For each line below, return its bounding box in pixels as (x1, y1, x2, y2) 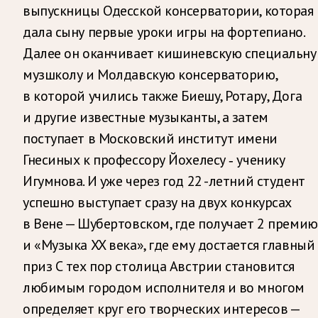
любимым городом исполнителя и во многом (23, 278, 305, 297)
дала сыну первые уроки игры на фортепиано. (23, 22, 305, 41)
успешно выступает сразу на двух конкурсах (23, 192, 292, 212)
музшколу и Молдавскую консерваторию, (23, 65, 278, 84)
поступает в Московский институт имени (23, 128, 278, 148)
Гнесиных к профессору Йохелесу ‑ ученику (23, 150, 285, 169)
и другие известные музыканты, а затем (23, 107, 268, 126)
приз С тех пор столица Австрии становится (23, 256, 295, 275)
